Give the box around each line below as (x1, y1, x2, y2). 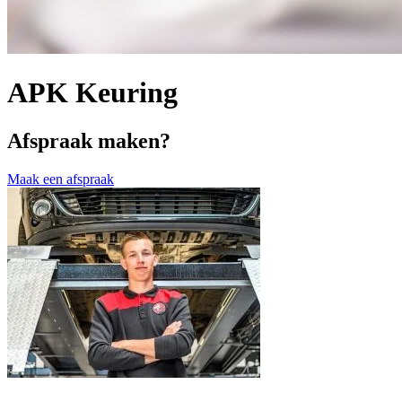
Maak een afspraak (7, 170, 114, 187)
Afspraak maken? (7, 128, 170, 153)
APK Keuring (7, 76, 178, 109)
